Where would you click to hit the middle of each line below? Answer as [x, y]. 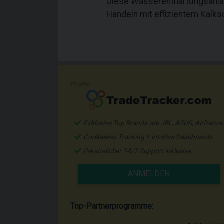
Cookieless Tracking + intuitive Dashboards [148, 137]
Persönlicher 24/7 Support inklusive [137, 151]
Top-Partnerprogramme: [112, 206]
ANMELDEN [149, 174]
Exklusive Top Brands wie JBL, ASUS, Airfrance [153, 123]
